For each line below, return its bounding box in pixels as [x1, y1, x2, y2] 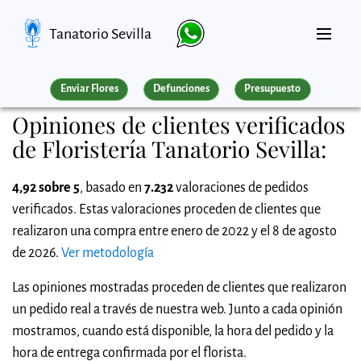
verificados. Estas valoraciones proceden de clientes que [12, 202, 321, 217]
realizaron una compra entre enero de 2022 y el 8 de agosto [12, 224, 337, 239]
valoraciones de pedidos [173, 180, 309, 195]
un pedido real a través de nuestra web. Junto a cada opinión [12, 302, 342, 317]
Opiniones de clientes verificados [12, 110, 346, 139]
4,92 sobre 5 [12, 180, 80, 195]
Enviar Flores [60, 83, 118, 95]
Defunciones [153, 83, 210, 95]
